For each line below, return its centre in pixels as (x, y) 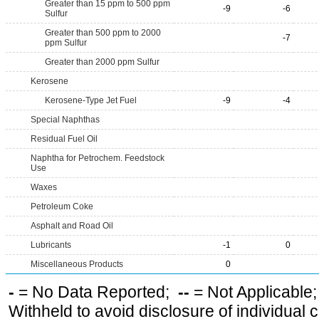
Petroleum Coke (62, 206)
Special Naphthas (65, 120)
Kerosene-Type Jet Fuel (91, 100)
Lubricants (51, 245)
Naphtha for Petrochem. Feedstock (98, 158)
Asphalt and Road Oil (72, 226)
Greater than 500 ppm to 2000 (103, 33)
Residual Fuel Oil (64, 139)
